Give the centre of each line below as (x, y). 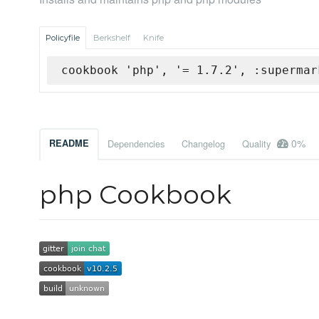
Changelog (203, 144)
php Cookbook (135, 195)
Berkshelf (112, 38)
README (69, 143)
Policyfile (63, 38)
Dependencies (136, 144)
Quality (258, 144)
